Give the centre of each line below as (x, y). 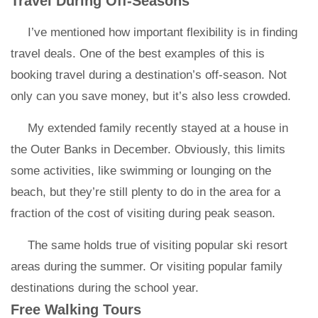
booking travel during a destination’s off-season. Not (149, 75)
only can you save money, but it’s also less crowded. (153, 96)
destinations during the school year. (105, 288)
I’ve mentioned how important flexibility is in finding (163, 32)
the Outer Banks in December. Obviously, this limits (148, 149)
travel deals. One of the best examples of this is (138, 54)
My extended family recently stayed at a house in (158, 128)
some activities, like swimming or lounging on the (141, 171)
